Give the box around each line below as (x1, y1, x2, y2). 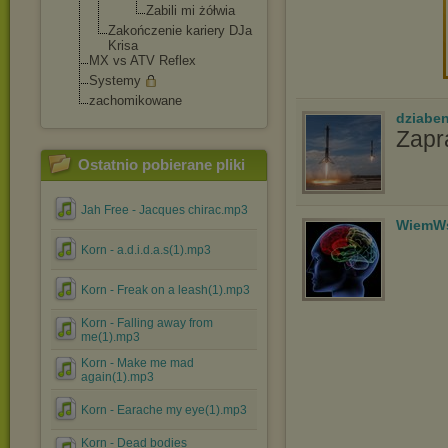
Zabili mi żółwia (146, 3, 235, 18)
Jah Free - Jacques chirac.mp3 (81, 203, 248, 217)
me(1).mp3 (81, 330, 140, 344)
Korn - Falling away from (81, 316, 213, 330)
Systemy (89, 73, 141, 88)
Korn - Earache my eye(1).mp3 (81, 403, 247, 417)
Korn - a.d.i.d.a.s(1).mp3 (81, 243, 211, 257)
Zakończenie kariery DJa (108, 23, 252, 38)
